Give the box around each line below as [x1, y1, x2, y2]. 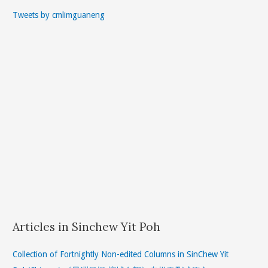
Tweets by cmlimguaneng [13, 10, 105, 20]
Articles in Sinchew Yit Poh [13, 220, 161, 234]
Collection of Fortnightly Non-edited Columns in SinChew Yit [13, 249, 229, 260]
